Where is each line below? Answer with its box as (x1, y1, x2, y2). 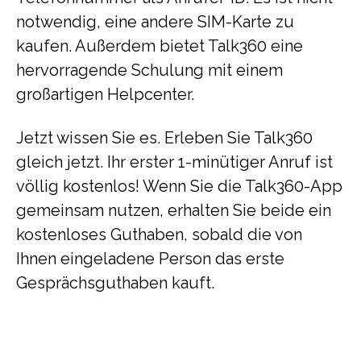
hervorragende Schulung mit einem (16, 60, 283, 80)
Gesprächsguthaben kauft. (16, 272, 214, 293)
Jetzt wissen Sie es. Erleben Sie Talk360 (16, 127, 313, 147)
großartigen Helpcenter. (16, 84, 194, 104)
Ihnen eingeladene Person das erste (16, 248, 284, 268)
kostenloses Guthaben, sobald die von (16, 224, 302, 244)
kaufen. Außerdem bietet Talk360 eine (16, 35, 303, 56)
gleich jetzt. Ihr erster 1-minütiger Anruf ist (16, 151, 333, 172)
